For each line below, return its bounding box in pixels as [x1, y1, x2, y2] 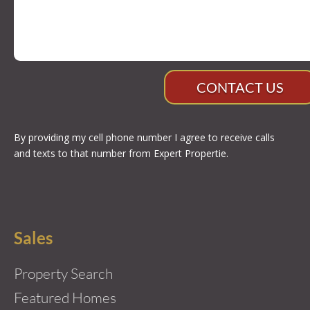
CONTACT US [197, 79, 284, 96]
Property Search [14, 264, 113, 283]
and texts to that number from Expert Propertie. [14, 147, 228, 161]
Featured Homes [14, 289, 116, 307]
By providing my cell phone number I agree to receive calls [14, 131, 275, 145]
